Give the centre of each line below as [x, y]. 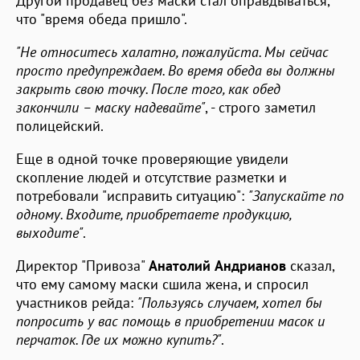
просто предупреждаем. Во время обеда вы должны [176, 70]
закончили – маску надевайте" [110, 107]
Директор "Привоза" [82, 265]
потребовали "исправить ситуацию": [132, 195]
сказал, [310, 265]
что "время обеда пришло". [102, 18]
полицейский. [60, 125]
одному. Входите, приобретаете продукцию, [153, 214]
